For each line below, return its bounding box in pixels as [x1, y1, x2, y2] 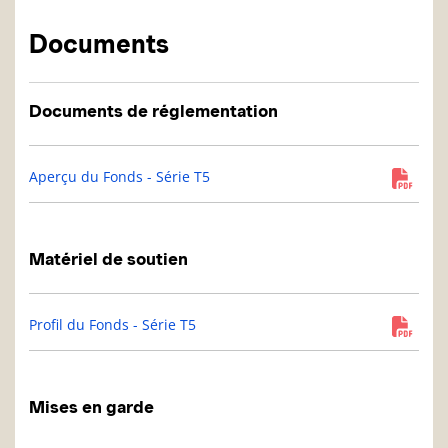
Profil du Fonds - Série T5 [29, 315, 196, 335]
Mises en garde [29, 397, 154, 418]
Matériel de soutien [29, 249, 188, 270]
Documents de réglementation [29, 101, 278, 122]
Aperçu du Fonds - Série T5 [29, 167, 210, 187]
